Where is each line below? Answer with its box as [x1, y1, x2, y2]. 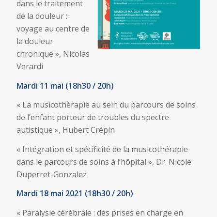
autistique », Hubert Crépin [16, 124, 115, 136]
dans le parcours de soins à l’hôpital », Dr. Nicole [16, 156, 191, 167]
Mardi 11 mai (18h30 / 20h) [16, 80, 114, 91]
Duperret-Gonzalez [16, 169, 87, 180]
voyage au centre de [16, 23, 90, 34]
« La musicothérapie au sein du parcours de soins [16, 99, 196, 110]
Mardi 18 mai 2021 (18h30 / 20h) [16, 188, 133, 199]
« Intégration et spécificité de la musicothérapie [16, 143, 188, 155]
